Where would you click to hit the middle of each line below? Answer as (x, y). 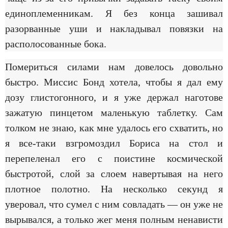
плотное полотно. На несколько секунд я (114, 189)
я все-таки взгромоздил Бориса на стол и (114, 143)
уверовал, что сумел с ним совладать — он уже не (114, 204)
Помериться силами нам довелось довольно (114, 66)
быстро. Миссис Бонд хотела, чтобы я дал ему (114, 82)
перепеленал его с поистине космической (114, 158)
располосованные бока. (56, 44)
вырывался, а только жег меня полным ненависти (114, 219)
